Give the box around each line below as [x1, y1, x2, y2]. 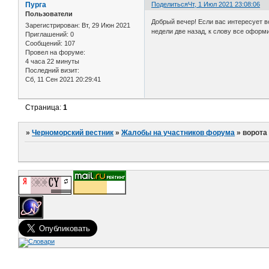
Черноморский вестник [32, 128, 114, 137]
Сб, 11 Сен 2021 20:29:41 [25, 76, 101, 83]
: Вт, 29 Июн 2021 [78, 22, 130, 29]
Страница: [25, 103, 64, 112]
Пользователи [25, 10, 73, 17]
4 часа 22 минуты [25, 58, 79, 65]
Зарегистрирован [25, 22, 78, 29]
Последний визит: [25, 67, 79, 74]
